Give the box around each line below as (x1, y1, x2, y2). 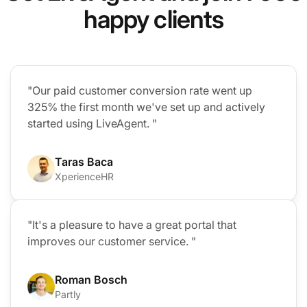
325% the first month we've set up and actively (27, 99, 265, 114)
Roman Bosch (55, 272, 127, 286)
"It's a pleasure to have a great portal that (27, 217, 236, 232)
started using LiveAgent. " (27, 116, 157, 130)
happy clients (83, 3, 224, 34)
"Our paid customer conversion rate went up (27, 83, 252, 97)
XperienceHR (55, 170, 114, 182)
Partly (55, 288, 81, 300)
